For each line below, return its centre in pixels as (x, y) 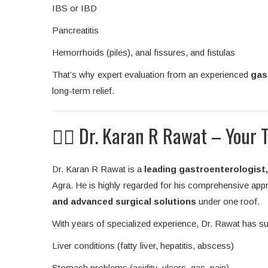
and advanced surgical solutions (124, 202)
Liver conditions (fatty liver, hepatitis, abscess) (143, 246)
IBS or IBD (74, 8)
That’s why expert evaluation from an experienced (151, 75)
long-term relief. (83, 91)
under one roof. (228, 202)
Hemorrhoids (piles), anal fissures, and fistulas (144, 53)
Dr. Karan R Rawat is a (98, 169)
